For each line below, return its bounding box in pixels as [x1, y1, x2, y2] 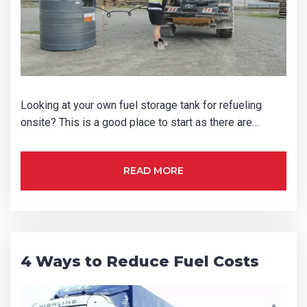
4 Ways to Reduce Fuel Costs [21, 252, 259, 271]
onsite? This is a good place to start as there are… [21, 116, 259, 130]
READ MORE [123, 164, 184, 177]
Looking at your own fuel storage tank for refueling [21, 99, 262, 112]
